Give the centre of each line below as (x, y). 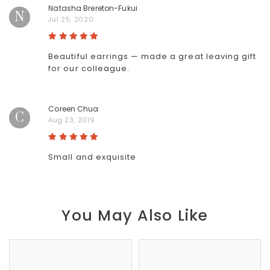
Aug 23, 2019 (72, 120)
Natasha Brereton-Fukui (93, 8)
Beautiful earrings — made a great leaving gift (152, 56)
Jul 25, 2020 (71, 19)
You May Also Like (135, 215)
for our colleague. (89, 68)
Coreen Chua (74, 109)
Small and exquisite (93, 157)
